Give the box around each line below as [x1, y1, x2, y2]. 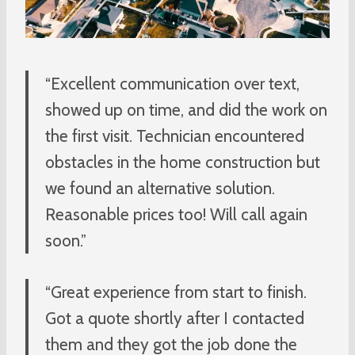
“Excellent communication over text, [45, 73, 300, 94]
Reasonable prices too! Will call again [45, 204, 307, 224]
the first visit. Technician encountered [45, 125, 304, 146]
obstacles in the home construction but [45, 151, 320, 172]
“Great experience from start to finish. [45, 281, 307, 302]
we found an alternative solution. [45, 177, 275, 198]
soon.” [45, 230, 86, 250]
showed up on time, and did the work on [45, 99, 327, 120]
